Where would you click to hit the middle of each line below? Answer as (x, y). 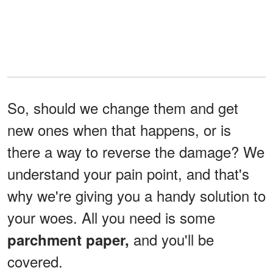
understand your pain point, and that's (128, 174)
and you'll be (174, 239)
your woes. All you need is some (111, 218)
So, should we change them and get (123, 108)
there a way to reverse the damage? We (136, 152)
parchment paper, (70, 240)
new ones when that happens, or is (119, 130)
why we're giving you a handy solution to (136, 196)
